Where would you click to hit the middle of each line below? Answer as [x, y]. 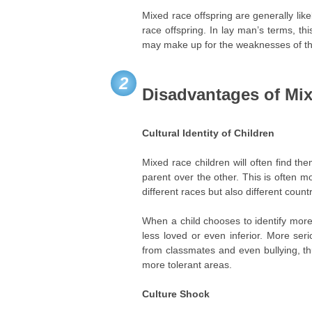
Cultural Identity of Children [209, 133]
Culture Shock [176, 294]
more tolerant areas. [187, 265]
